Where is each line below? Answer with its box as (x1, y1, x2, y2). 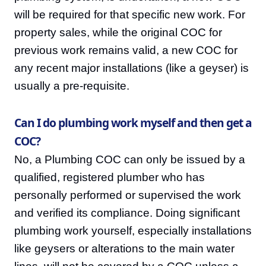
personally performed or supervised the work (14, 189, 241, 201)
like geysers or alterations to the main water (14, 242, 235, 255)
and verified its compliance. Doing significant (14, 207, 240, 219)
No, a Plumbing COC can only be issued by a (14, 153, 245, 166)
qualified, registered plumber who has (14, 171, 205, 183)
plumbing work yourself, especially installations (14, 224, 252, 237)
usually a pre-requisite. (14, 80, 129, 92)
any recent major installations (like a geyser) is (14, 62, 249, 74)
